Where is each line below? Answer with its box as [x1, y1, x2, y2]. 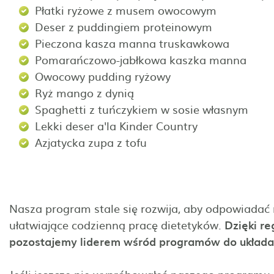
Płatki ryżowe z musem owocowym [35, 1, 220, 18]
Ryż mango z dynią [35, 84, 134, 101]
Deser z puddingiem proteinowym [35, 18, 215, 35]
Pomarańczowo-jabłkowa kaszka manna [35, 51, 250, 68]
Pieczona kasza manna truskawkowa [35, 34, 232, 51]
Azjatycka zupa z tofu [35, 133, 150, 150]
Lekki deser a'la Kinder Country [35, 117, 201, 134]
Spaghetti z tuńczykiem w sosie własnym [35, 100, 248, 117]
